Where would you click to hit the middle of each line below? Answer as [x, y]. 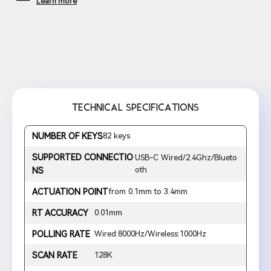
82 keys [116, 136]
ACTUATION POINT [70, 192]
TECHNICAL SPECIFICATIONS [135, 108]
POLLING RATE [61, 234]
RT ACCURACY [60, 213]
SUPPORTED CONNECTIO [83, 158]
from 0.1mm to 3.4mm [148, 192]
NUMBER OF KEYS [67, 136]
